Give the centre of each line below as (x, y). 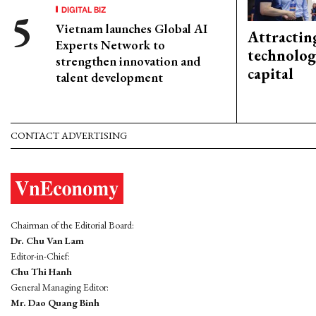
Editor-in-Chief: (40, 256)
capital (271, 74)
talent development (109, 77)
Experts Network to (110, 45)
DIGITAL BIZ (84, 9)
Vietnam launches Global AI (132, 29)
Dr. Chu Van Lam (47, 240)
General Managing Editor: (60, 287)
